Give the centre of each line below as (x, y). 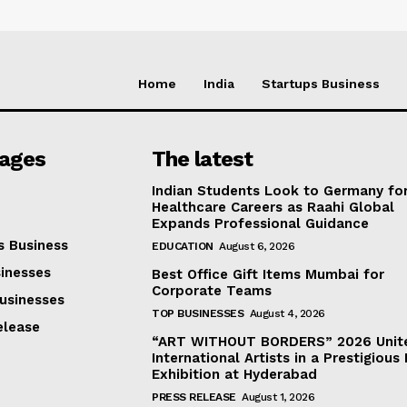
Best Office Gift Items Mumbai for (268, 275)
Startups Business (321, 84)
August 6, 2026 (257, 247)
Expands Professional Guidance (261, 224)
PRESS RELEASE (194, 397)
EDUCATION (183, 247)
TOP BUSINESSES (198, 314)
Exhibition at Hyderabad (235, 375)
